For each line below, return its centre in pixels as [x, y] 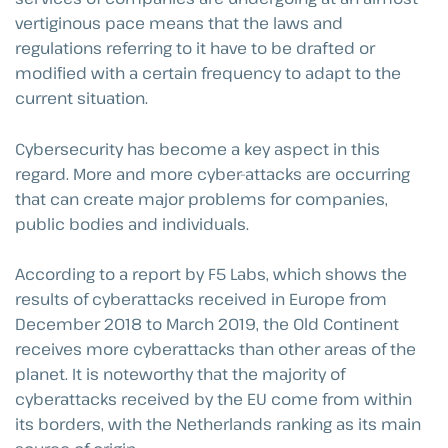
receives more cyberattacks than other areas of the [215, 349]
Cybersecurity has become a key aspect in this [197, 148]
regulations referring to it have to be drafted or [195, 48]
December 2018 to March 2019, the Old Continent [207, 324]
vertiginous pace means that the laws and [179, 23]
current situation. [81, 98]
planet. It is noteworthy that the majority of [180, 374]
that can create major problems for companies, [201, 198]
